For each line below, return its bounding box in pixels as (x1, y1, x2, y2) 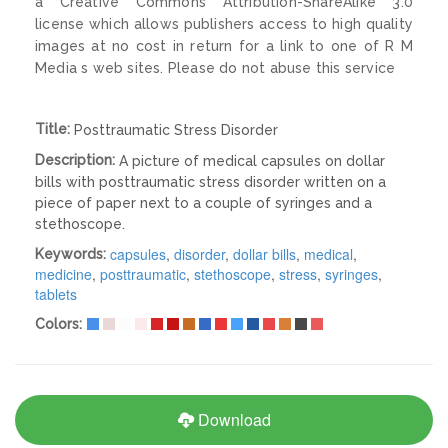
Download (193, 407, 271, 431)
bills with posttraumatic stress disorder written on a (35, 173, 386, 190)
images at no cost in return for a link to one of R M (35, 37, 413, 54)
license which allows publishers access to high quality (35, 15, 413, 32)
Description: (35, 151, 119, 168)
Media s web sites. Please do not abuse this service (35, 59, 396, 76)
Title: (35, 120, 74, 137)
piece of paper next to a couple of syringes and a (35, 194, 372, 211)
